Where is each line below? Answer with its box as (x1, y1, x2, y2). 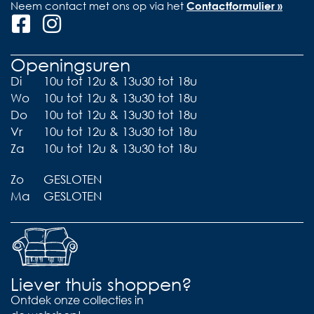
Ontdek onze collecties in (11, 292, 144, 308)
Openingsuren (11, 53, 130, 76)
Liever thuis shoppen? (11, 273, 192, 295)
